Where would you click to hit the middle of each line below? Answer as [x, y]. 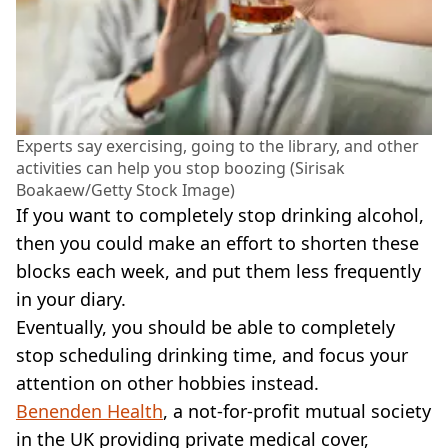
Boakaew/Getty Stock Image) [125, 189]
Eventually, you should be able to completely [205, 326]
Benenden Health [89, 410]
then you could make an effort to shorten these [217, 242]
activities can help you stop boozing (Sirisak [180, 167]
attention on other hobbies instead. [167, 382]
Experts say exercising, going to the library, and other [217, 145]
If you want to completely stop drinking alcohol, [220, 214]
